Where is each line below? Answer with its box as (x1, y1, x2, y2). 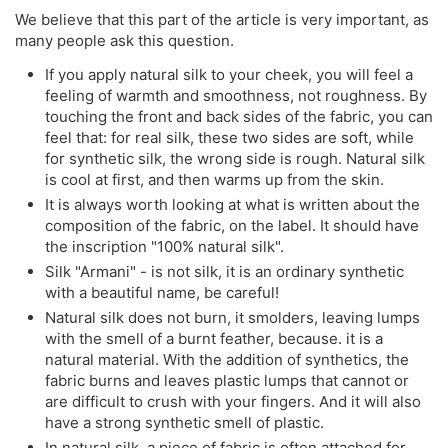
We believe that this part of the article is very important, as (15, 9, 429, 29)
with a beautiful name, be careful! (45, 282, 279, 302)
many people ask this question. (15, 30, 234, 50)
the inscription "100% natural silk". (45, 236, 284, 256)
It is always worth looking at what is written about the (45, 194, 420, 214)
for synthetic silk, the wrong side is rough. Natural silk (45, 148, 425, 168)
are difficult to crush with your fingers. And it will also (45, 391, 421, 411)
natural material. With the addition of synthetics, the (45, 349, 409, 369)
